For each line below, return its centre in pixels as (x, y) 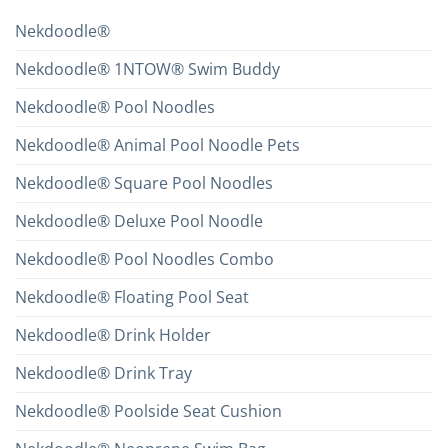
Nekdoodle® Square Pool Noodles (144, 183)
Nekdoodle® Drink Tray (103, 373)
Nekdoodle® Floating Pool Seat (132, 297)
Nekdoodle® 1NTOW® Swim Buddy (147, 69)
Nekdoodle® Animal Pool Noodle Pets (157, 145)
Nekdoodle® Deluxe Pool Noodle (139, 221)
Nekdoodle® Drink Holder (113, 335)
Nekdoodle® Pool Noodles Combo (144, 259)
